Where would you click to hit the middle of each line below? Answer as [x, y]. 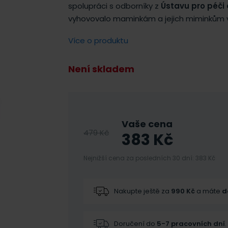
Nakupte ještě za [143, 191]
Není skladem [102, 69]
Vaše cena [147, 124]
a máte [209, 191]
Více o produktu [98, 40]
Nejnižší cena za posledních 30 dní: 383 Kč [150, 158]
